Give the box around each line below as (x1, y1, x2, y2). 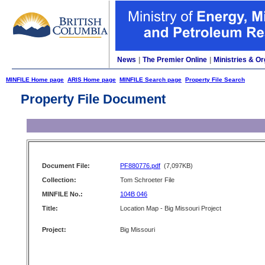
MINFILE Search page (119, 76, 182, 83)
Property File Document (21, 92, 166, 106)
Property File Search (185, 76, 245, 83)
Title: (42, 205, 58, 212)
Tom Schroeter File (120, 176, 174, 183)
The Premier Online (143, 56, 207, 64)
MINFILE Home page (6, 76, 64, 83)
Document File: (42, 162, 90, 169)
